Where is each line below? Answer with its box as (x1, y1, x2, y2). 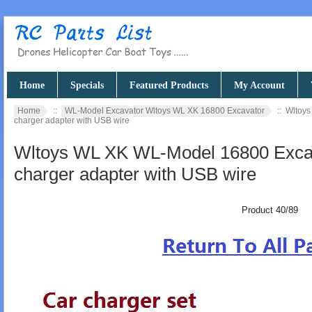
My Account (234, 80, 285, 91)
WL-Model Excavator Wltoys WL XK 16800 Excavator (65, 106, 265, 116)
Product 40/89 (242, 205, 298, 216)
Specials (70, 80, 104, 91)
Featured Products (130, 80, 208, 91)
